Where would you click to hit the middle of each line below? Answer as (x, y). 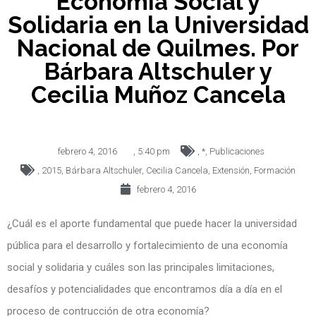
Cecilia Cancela (177, 170)
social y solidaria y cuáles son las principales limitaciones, (141, 267)
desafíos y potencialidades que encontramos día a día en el (145, 289)
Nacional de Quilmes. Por (158, 48)
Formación (275, 170)
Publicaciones (237, 151)
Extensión (231, 170)
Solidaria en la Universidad (158, 25)
